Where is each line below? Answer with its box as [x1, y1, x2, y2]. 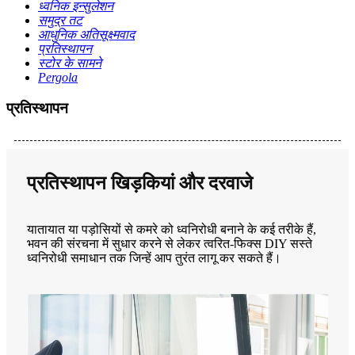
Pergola [38, 71, 78, 85]
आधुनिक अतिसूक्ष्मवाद [38, 28, 135, 42]
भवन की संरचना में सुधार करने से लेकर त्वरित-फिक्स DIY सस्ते [27, 236, 312, 250]
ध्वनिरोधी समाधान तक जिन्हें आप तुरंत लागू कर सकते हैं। [27, 250, 281, 265]
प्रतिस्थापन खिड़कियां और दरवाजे [27, 172, 253, 193]
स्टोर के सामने [38, 56, 101, 71]
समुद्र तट [38, 13, 82, 28]
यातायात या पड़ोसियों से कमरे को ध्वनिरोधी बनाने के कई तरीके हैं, [27, 222, 316, 236]
